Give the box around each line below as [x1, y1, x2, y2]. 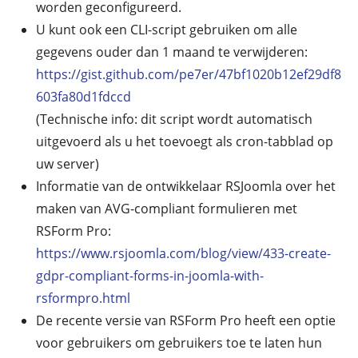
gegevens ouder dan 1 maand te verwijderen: [36, 42, 308, 61]
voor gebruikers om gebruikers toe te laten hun [36, 333, 322, 352]
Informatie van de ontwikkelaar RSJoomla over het [36, 177, 336, 195]
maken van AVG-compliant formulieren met [36, 199, 297, 217]
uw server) [36, 154, 99, 173]
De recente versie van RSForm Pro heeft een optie [36, 311, 336, 329]
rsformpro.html [36, 288, 130, 307]
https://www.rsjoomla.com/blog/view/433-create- [36, 244, 331, 262]
